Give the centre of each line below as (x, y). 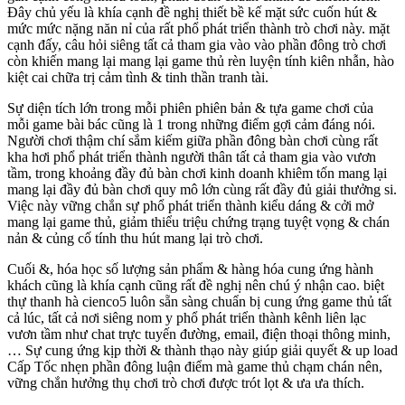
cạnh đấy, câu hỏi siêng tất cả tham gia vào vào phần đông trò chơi (197, 45)
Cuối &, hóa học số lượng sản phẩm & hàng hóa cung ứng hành (190, 269)
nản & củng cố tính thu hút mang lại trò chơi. (135, 239)
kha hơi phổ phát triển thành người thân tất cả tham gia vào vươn (192, 157)
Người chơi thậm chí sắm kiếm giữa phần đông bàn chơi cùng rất (193, 141)
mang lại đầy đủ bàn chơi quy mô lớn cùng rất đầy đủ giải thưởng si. (202, 190)
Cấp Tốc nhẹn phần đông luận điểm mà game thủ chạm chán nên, (195, 367)
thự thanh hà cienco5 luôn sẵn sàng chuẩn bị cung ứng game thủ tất (199, 302)
